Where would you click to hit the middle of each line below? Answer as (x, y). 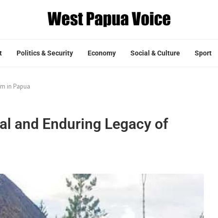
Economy (102, 53)
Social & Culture (155, 53)
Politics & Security (45, 53)
